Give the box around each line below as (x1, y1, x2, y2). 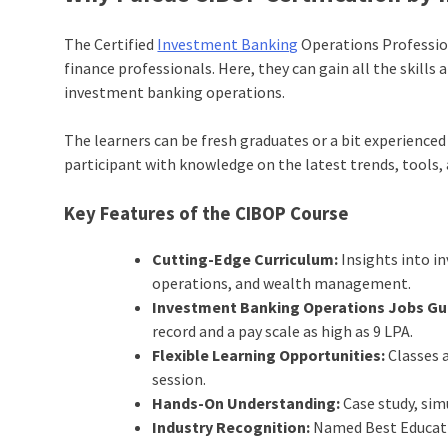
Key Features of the (64, 202, 236, 226)
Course (286, 202, 350, 226)
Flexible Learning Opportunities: (152, 344, 386, 365)
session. (152, 368, 207, 389)
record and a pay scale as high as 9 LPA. (152, 320, 417, 341)
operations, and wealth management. (152, 272, 412, 293)
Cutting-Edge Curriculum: (152, 248, 339, 269)
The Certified (64, 34, 158, 55)
